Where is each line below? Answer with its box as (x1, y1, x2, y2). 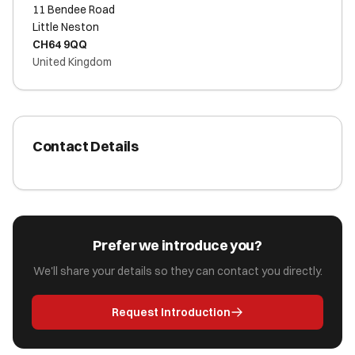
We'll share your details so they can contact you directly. (32, 264, 323, 278)
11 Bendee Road (32, 2, 115, 17)
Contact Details (32, 137, 139, 155)
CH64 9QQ (32, 37, 87, 52)
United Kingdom (32, 55, 112, 69)
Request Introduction (112, 305, 231, 319)
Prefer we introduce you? (93, 236, 262, 254)
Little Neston (32, 20, 99, 34)
